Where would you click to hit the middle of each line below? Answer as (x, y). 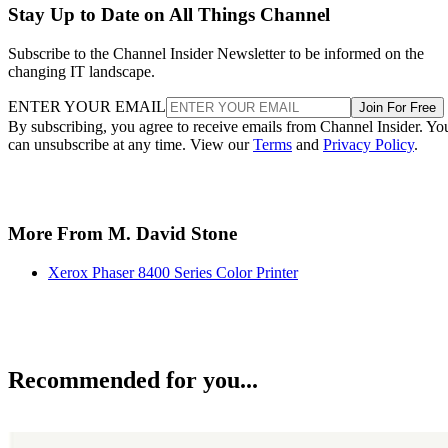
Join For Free (397, 108)
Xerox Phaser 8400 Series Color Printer (173, 272)
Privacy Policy (368, 145)
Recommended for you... (133, 380)
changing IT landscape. (81, 72)
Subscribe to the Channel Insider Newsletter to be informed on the (216, 54)
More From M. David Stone (122, 233)
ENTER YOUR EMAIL (87, 107)
